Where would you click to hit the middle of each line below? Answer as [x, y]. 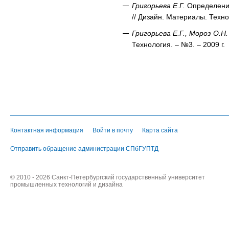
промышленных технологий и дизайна [66, 185]
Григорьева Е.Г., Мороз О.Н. [180, 33]
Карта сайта [160, 131]
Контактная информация [47, 131]
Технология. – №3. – [167, 45]
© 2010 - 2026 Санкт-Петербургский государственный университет [108, 178]
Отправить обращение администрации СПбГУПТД [84, 149]
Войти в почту [113, 131]
